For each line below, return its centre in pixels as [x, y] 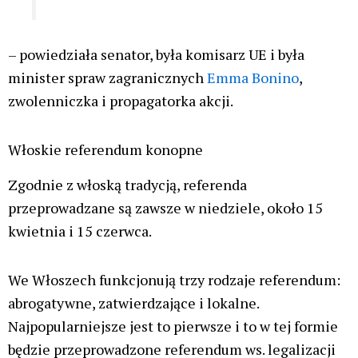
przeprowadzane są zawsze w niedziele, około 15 [165, 208]
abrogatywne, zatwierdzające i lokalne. [133, 302]
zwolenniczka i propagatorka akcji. [121, 101]
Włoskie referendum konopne [105, 149]
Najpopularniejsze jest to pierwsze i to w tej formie [173, 326]
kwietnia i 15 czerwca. [80, 231]
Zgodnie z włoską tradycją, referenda [127, 185]
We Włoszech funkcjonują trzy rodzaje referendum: [174, 279]
